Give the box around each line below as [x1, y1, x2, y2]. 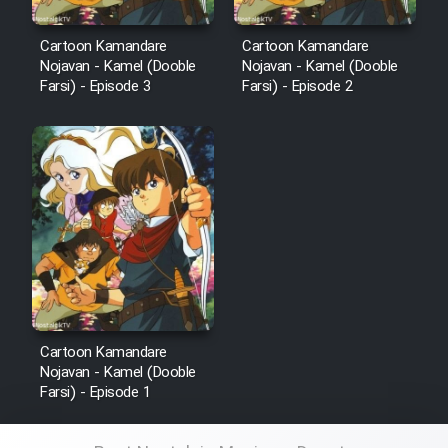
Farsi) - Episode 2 [242, 75, 352, 99]
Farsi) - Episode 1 [40, 380, 150, 405]
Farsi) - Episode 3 [40, 75, 150, 99]
